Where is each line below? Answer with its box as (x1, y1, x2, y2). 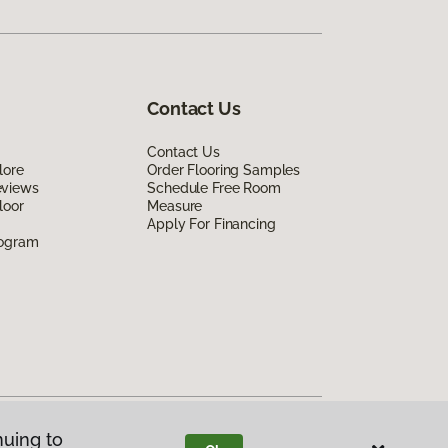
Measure (147, 197, 203, 214)
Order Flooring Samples (147, 161, 301, 178)
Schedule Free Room (147, 179, 281, 196)
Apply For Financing (147, 215, 276, 232)
